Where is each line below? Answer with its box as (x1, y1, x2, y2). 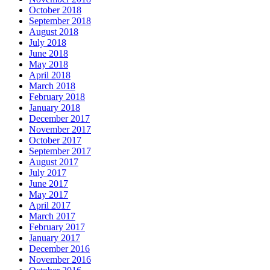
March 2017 (29, 211, 75, 222)
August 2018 (29, 27, 78, 37)
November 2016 (29, 254, 91, 265)
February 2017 (29, 222, 85, 233)
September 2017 (29, 146, 91, 157)
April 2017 (29, 200, 71, 211)
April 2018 (29, 70, 71, 81)
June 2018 (29, 48, 68, 59)
